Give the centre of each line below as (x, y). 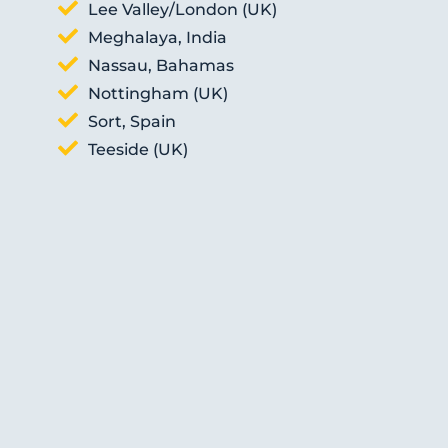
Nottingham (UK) (158, 93)
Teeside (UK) (138, 149)
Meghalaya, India (158, 37)
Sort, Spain (132, 121)
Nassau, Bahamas (161, 65)
